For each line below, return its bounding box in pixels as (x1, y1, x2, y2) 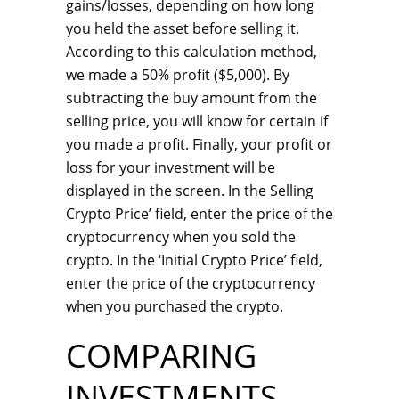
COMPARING (66, 334, 256, 378)
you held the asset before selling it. (66, 19, 299, 38)
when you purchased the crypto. (66, 297, 283, 316)
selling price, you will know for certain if (66, 111, 328, 131)
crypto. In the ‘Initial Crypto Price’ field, (66, 250, 322, 270)
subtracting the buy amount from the (66, 88, 317, 108)
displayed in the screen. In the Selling (66, 181, 313, 200)
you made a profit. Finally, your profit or (66, 134, 332, 154)
